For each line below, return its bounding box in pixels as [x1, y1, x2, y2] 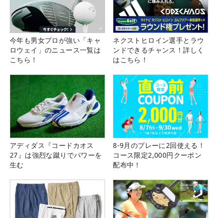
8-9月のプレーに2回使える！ [113, 141, 205, 150]
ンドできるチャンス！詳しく [113, 45, 204, 54]
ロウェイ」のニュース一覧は [10, 45, 101, 54]
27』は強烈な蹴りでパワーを [10, 150, 102, 160]
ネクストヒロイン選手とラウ [113, 35, 204, 45]
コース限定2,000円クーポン [113, 150, 202, 160]
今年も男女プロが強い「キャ [10, 35, 101, 45]
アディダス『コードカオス [10, 141, 94, 150]
